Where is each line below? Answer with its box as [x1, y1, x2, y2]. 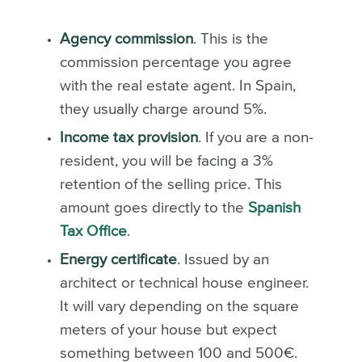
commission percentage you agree [59, 54, 292, 70]
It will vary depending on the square [59, 298, 299, 314]
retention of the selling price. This [59, 176, 282, 192]
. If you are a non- [197, 129, 314, 145]
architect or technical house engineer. [59, 275, 309, 291]
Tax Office [59, 223, 127, 239]
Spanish [247, 200, 301, 216]
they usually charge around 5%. [59, 101, 267, 117]
